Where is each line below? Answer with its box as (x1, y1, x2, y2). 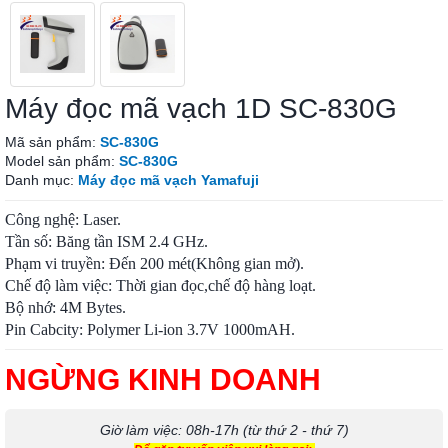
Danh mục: (5, 172, 78, 188)
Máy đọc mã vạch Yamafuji (78, 172, 259, 188)
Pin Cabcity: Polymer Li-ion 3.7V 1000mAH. (5, 321, 295, 338)
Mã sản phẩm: (5, 134, 100, 150)
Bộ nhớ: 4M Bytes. (5, 299, 126, 316)
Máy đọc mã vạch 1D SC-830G (5, 93, 397, 124)
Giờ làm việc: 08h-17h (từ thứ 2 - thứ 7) (99, 422, 349, 438)
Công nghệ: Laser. (5, 211, 121, 228)
